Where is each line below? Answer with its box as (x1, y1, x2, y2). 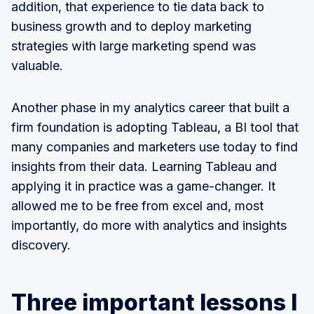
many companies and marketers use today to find (11, 139, 298, 154)
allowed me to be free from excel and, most (11, 198, 264, 213)
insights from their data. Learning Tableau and (11, 159, 277, 174)
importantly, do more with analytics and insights (11, 218, 287, 233)
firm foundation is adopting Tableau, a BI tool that (11, 120, 299, 135)
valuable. (11, 58, 63, 73)
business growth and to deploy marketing (11, 19, 252, 34)
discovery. (11, 238, 71, 252)
